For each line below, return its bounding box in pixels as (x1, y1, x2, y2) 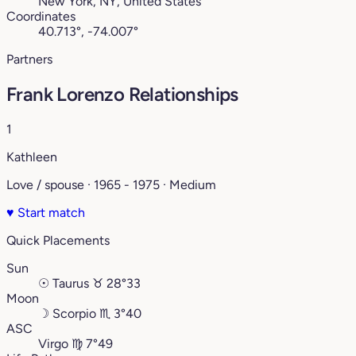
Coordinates (6, 9, 75, 25)
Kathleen (6, 149, 57, 165)
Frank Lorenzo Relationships (6, 83, 238, 106)
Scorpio (52, 306, 96, 322)
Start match (14, 205, 85, 221)
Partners (6, 52, 52, 68)
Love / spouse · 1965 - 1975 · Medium (6, 177, 216, 193)
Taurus (52, 276, 89, 292)
